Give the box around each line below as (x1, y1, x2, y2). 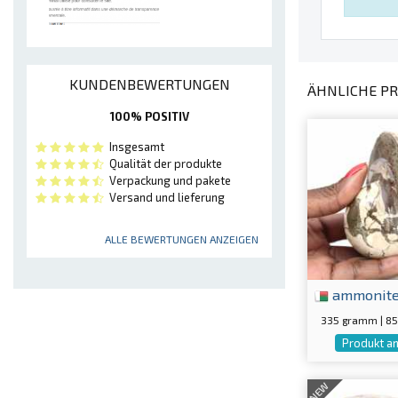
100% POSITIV (109, 109, 189, 124)
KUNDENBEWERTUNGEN (68, 76, 230, 93)
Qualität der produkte (104, 156, 222, 171)
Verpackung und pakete (104, 173, 231, 188)
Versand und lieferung (104, 190, 225, 205)
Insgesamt (104, 139, 164, 155)
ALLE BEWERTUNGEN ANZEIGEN (105, 233, 259, 246)
